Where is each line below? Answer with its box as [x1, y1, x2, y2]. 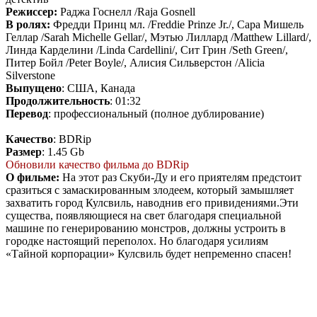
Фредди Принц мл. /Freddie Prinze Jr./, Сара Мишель [50, 18, 304, 30]
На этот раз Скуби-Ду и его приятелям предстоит [59, 171, 301, 183]
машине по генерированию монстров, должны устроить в [6, 221, 286, 234]
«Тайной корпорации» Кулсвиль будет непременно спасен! [6, 247, 292, 260]
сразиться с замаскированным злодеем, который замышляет [6, 183, 294, 196]
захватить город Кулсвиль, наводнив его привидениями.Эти [6, 196, 299, 209]
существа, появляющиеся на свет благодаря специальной [6, 209, 282, 221]
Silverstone [6, 69, 55, 81]
